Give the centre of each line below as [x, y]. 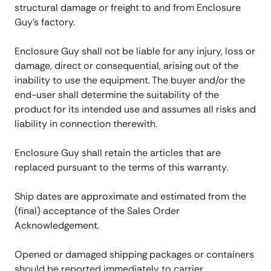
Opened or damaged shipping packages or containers [134, 255]
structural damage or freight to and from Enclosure [128, 8]
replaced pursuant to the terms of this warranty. [121, 168]
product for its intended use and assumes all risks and [135, 109]
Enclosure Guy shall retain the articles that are [118, 153]
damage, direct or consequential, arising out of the [126, 66]
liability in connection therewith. [86, 124]
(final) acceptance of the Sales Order [97, 211]
